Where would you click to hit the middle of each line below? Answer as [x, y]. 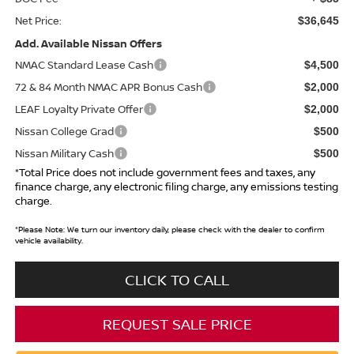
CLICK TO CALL [177, 280]
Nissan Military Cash [64, 154]
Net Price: [38, 21]
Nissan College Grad [64, 132]
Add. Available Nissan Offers [88, 44]
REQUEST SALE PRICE [177, 324]
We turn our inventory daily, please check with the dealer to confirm [194, 230]
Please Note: [41, 230]
